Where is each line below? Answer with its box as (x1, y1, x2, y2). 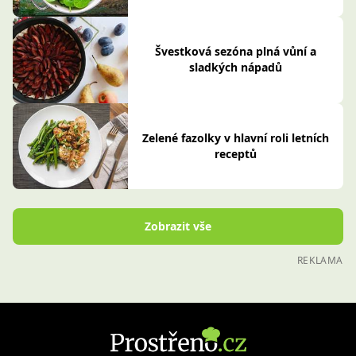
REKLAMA (296, 253, 343, 268)
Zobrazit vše (145, 219, 211, 234)
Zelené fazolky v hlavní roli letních (142, 130, 329, 146)
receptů (215, 146, 257, 162)
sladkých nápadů (189, 60, 282, 75)
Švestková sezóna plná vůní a (155, 44, 316, 60)
